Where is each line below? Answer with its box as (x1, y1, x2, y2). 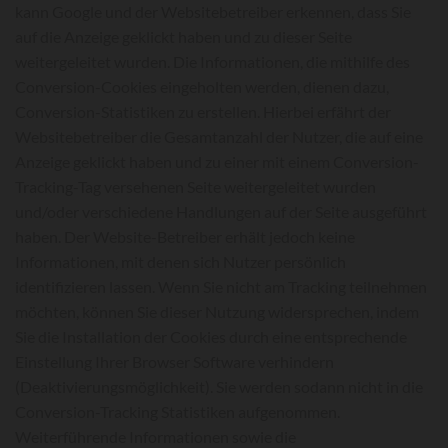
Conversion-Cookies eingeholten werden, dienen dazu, (15, 77, 389, 96)
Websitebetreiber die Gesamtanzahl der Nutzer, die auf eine (15, 127, 423, 146)
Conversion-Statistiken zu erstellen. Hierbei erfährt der (15, 102, 391, 121)
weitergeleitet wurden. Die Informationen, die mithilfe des (15, 52, 410, 71)
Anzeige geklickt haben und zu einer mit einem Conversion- (15, 152, 419, 171)
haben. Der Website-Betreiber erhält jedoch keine (15, 227, 355, 246)
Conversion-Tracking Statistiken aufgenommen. (15, 402, 340, 421)
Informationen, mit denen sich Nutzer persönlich (15, 252, 346, 271)
